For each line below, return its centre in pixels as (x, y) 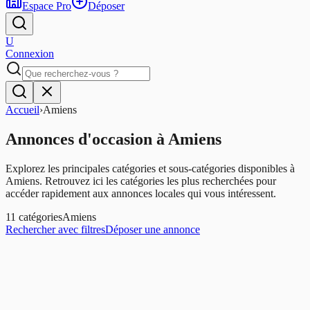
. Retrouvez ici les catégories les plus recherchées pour (158, 181)
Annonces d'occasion (79, 139)
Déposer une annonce (153, 229)
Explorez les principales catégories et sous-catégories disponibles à (150, 168)
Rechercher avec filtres (55, 229)
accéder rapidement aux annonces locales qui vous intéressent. (141, 193)
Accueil (22, 110)
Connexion (30, 54)
